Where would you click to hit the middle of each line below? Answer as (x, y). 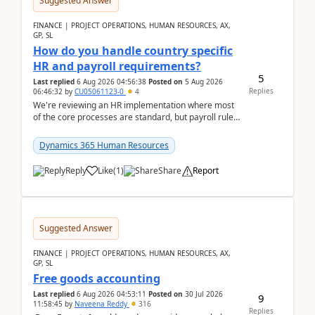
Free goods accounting (97, 278)
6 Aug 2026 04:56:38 (111, 82)
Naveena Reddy (102, 304)
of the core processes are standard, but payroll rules (135, 117)
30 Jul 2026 (204, 294)
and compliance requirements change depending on (135, 129)
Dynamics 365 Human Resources (104, 145)
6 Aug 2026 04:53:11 (111, 294)
